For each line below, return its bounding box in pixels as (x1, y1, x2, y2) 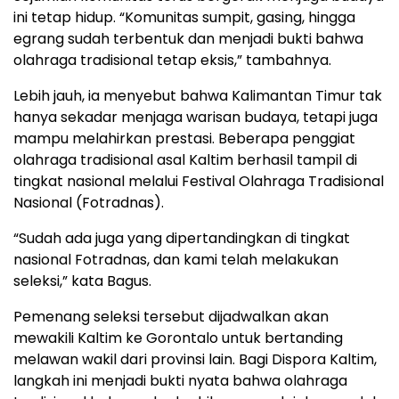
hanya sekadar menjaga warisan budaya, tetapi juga (13, 107, 378, 127)
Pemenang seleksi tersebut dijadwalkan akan (13, 306, 329, 327)
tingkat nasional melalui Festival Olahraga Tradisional (13, 171, 384, 191)
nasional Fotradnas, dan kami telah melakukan (13, 249, 338, 270)
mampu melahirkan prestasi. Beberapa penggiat (13, 128, 355, 149)
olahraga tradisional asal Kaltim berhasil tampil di (13, 150, 357, 170)
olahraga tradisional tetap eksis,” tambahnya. (13, 50, 331, 70)
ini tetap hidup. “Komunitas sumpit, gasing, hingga (13, 7, 355, 28)
